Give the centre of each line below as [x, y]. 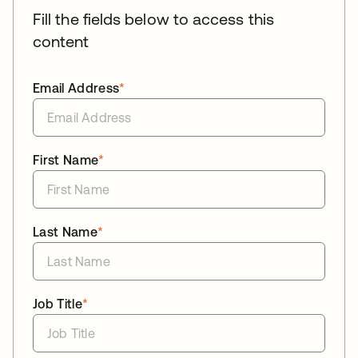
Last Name [65, 232]
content [61, 41]
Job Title [58, 304]
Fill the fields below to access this [153, 19]
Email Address [76, 88]
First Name [66, 160]
